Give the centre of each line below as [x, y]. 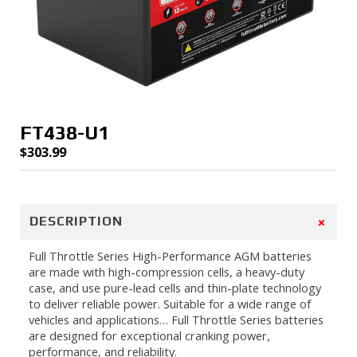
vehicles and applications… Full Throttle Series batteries [176, 319]
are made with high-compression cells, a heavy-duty [166, 271]
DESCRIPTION [76, 222]
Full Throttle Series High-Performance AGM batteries [170, 255]
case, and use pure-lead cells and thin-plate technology [175, 287]
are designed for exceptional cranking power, [149, 335]
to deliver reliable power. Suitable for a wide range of [169, 303]
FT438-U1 [64, 133]
